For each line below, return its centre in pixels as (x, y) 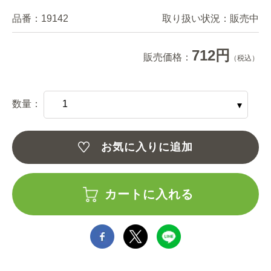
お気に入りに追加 (147, 147)
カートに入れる (149, 194)
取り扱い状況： (196, 18)
